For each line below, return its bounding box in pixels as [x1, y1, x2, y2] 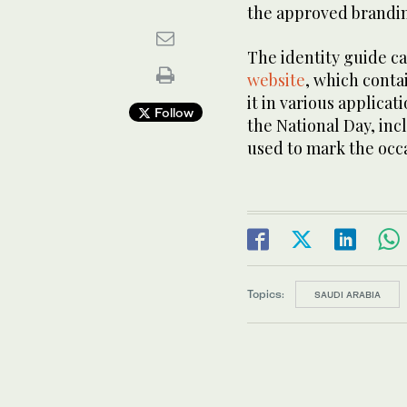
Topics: [247, 286, 284, 301]
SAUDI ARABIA [314, 289, 381, 300]
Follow [150, 104, 194, 120]
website [247, 69, 305, 91]
